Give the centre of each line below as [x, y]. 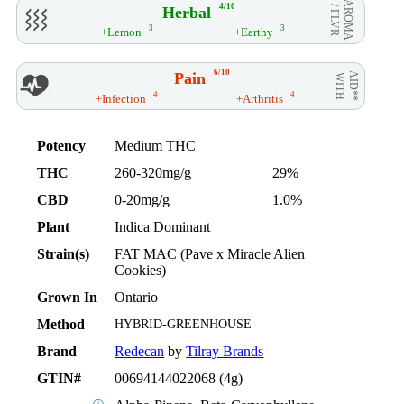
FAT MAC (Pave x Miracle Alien [210, 253]
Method [61, 324]
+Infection [120, 98]
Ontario [137, 297]
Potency [62, 145]
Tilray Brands [225, 351]
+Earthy [253, 32]
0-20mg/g [142, 199]
